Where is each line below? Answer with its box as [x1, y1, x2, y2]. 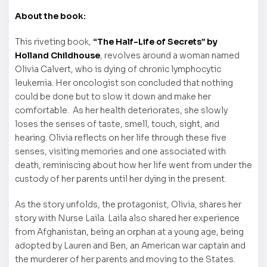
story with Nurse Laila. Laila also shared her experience [15, 213, 240, 224]
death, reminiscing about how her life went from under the [15, 160, 252, 171]
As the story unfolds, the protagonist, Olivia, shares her [15, 199, 241, 210]
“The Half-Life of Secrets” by [93, 36, 218, 48]
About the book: [15, 11, 86, 22]
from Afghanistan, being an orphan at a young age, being [15, 226, 244, 238]
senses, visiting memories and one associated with [15, 146, 226, 157]
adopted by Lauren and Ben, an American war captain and [15, 240, 246, 252]
